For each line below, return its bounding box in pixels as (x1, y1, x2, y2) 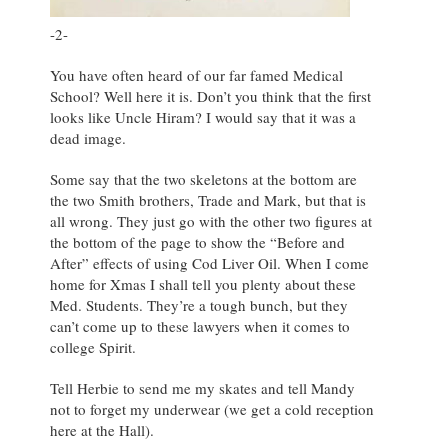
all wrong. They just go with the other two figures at (50, 211, 372, 232)
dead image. (50, 128, 126, 149)
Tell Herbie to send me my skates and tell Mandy (50, 378, 355, 399)
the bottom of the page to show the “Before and (50, 232, 345, 253)
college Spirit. (50, 337, 136, 358)
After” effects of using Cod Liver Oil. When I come (50, 253, 369, 274)
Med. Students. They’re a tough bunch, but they (50, 295, 348, 316)
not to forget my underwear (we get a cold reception (50, 399, 374, 420)
